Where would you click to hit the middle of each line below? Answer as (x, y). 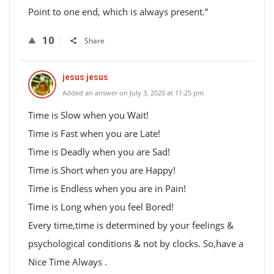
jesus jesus (85, 77)
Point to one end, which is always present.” (118, 12)
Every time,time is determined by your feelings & (131, 225)
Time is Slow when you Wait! (88, 115)
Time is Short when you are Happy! (102, 170)
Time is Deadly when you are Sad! (99, 152)
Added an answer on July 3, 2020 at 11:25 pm (133, 93)
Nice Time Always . (68, 262)
